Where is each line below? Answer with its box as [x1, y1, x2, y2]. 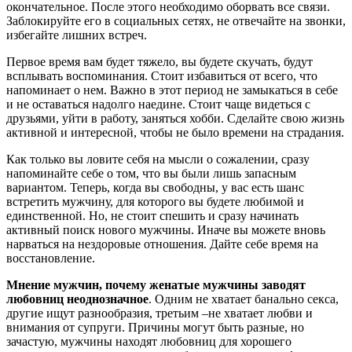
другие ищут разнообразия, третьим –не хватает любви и [6, 306, 313, 320]
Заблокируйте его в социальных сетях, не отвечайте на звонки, [6, 13, 346, 27]
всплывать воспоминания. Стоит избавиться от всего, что [6, 68, 317, 82]
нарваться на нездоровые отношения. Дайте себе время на [6, 236, 318, 251]
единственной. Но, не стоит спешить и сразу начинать [6, 208, 299, 222]
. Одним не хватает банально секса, [148, 291, 339, 306]
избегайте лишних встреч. [6, 27, 147, 42]
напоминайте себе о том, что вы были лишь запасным [6, 166, 296, 180]
